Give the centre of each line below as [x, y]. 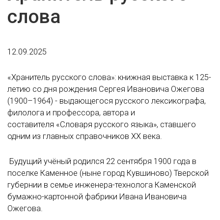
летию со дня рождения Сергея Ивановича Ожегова [106, 89]
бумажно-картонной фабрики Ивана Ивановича [97, 196]
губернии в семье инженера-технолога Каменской [102, 185]
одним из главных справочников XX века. [85, 136]
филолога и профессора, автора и [71, 112]
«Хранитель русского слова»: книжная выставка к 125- [109, 77]
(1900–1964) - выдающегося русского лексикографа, [107, 101]
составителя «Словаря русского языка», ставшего [102, 124]
